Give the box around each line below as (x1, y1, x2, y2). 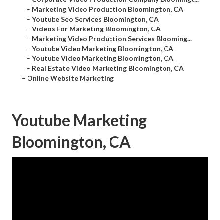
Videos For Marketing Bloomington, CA (32, 25, 161, 33)
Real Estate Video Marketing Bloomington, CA (32, 64, 184, 73)
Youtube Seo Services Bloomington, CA (32, 15, 159, 24)
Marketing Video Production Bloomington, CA (32, 5, 183, 14)
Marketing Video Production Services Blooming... (32, 34, 192, 43)
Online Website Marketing (27, 74, 114, 82)
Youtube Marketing (12, 110, 147, 130)
